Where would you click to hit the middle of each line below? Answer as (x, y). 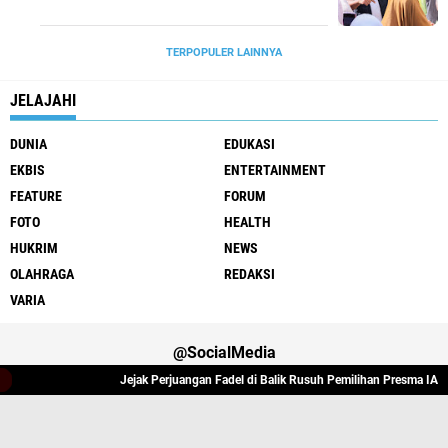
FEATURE (36, 196)
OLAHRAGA (42, 274)
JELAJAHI (43, 100)
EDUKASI (249, 144)
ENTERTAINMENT (275, 170)
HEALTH (247, 222)
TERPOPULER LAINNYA (224, 52)
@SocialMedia (224, 352)
